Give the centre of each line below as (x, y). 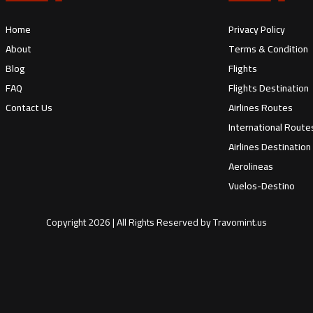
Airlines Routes (261, 108)
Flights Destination (269, 88)
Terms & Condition (268, 49)
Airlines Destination (270, 147)
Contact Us (29, 108)
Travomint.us (240, 222)
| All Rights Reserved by (161, 222)
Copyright (67, 222)
